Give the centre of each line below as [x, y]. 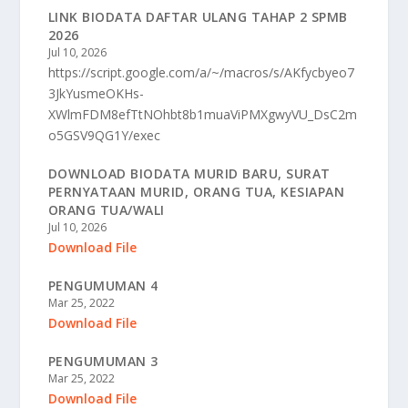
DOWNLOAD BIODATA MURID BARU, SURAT [189, 173]
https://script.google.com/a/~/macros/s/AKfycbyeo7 [201, 72]
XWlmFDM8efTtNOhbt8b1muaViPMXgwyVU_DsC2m [202, 114]
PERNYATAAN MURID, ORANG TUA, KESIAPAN [196, 191]
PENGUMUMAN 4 [103, 285]
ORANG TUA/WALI [106, 209]
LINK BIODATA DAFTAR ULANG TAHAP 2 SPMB [198, 16]
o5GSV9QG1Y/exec [104, 135]
